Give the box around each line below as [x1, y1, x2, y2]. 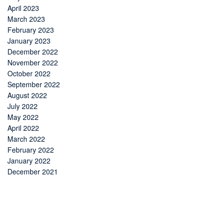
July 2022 [7, 101, 38, 111]
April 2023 [7, 3, 39, 13]
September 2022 [7, 79, 60, 90]
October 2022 [7, 68, 51, 79]
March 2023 [7, 14, 45, 24]
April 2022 [7, 123, 39, 133]
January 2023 [7, 36, 51, 46]
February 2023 [7, 25, 54, 35]
